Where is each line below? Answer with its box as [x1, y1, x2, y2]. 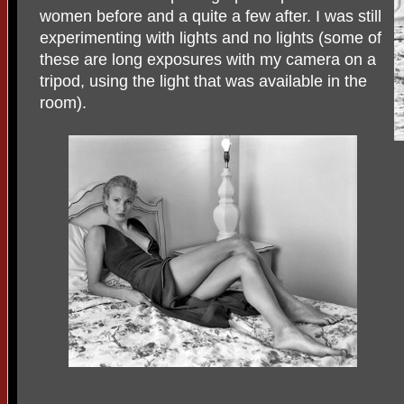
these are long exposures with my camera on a [40, 50, 376, 69]
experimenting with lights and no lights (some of [40, 29, 381, 48]
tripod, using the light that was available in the [40, 72, 367, 91]
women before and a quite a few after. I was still [40, 7, 381, 26]
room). [40, 94, 87, 113]
